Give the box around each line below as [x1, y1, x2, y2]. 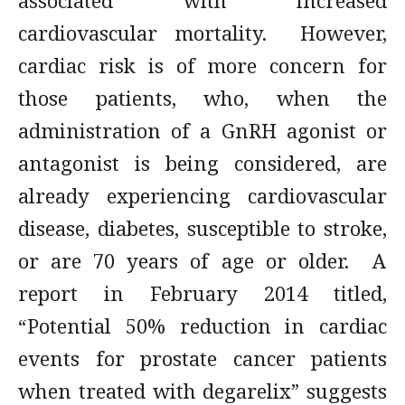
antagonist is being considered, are [18, 149, 387, 176]
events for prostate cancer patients [18, 344, 387, 372]
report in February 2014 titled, [18, 279, 387, 306]
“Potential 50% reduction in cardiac [18, 312, 387, 339]
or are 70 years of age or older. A [18, 247, 387, 274]
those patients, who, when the [18, 84, 387, 111]
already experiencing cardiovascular [18, 182, 387, 209]
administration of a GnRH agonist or [18, 117, 387, 144]
